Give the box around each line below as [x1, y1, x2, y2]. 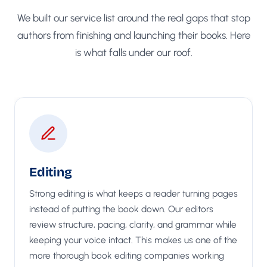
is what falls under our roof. [74, 46, 193, 58]
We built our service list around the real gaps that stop [17, 11, 250, 24]
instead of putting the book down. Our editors [29, 203, 213, 215]
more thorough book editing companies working [29, 249, 224, 261]
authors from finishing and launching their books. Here [17, 29, 250, 41]
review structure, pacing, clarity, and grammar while [29, 218, 237, 230]
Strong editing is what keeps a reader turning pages [29, 187, 238, 199]
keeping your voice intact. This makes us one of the [29, 234, 237, 246]
